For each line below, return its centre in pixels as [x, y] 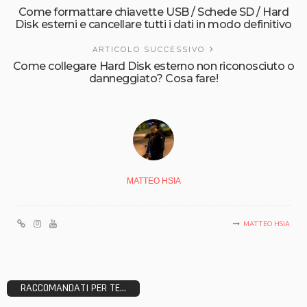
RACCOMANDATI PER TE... [73, 288]
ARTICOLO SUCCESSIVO [149, 49]
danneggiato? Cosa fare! [153, 78]
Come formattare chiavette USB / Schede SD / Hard [153, 12]
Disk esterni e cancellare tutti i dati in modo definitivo [153, 24]
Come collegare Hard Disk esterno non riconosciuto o [153, 66]
